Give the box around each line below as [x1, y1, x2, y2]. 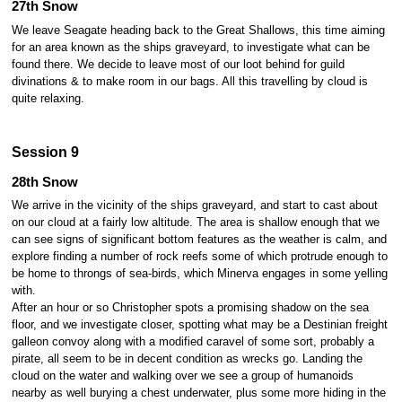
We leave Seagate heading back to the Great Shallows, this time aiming [11, 23, 385, 37]
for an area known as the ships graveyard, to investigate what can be [11, 40, 370, 54]
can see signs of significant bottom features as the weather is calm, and [11, 233, 387, 247]
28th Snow [11, 174, 78, 189]
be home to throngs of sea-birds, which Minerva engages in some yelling [11, 267, 388, 281]
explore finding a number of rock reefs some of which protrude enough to [11, 250, 388, 264]
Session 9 [11, 143, 79, 160]
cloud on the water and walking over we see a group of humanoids [11, 370, 354, 383]
